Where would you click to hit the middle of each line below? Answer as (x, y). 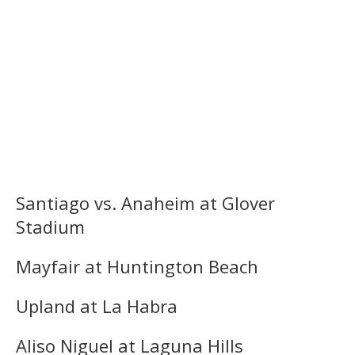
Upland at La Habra (97, 305)
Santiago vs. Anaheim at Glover (145, 202)
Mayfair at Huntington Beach (137, 266)
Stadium (50, 226)
